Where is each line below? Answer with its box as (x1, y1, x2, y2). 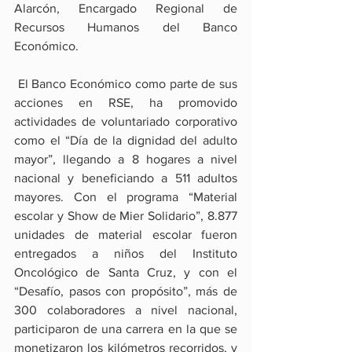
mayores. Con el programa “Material (14, 190, 237, 204)
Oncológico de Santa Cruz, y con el (14, 266, 237, 280)
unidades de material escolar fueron (14, 228, 237, 242)
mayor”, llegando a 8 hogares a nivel (14, 152, 237, 167)
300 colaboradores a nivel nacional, (14, 303, 237, 317)
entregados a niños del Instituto (14, 247, 237, 261)
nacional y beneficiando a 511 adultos (14, 171, 237, 185)
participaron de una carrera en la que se (14, 322, 237, 336)
